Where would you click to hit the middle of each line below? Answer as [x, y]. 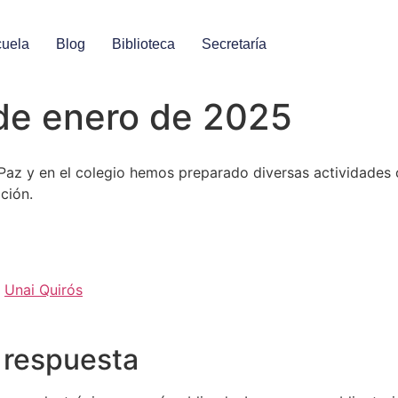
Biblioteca [144, 44]
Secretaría [235, 44]
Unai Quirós [44, 290]
